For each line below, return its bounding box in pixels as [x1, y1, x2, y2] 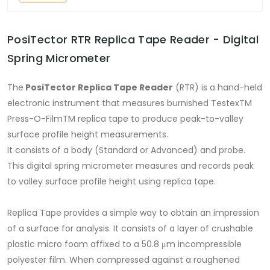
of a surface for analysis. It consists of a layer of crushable [7, 222, 253, 235]
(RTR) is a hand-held [173, 81, 262, 94]
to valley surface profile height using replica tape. [7, 175, 216, 188]
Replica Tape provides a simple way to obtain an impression [7, 207, 259, 219]
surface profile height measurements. [7, 128, 168, 141]
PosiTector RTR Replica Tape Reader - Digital [7, 32, 259, 48]
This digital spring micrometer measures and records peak [7, 160, 254, 172]
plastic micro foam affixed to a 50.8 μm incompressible [7, 238, 242, 251]
